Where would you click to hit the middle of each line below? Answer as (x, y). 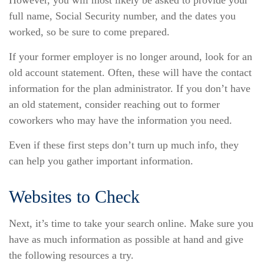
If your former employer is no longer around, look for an (131, 57)
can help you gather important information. (101, 161)
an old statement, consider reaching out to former (114, 105)
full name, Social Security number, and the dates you (122, 16)
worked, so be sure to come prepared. (89, 32)
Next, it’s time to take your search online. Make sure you (131, 224)
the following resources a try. (71, 255)
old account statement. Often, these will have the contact (130, 73)
